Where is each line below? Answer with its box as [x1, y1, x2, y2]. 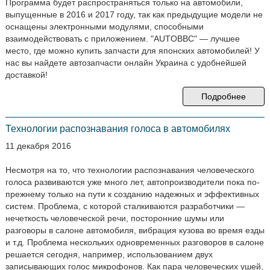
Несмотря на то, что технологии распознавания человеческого [5, 165, 254, 175]
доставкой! [5, 70, 48, 80]
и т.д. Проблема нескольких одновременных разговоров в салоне [5, 237, 264, 247]
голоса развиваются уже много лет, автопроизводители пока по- [5, 177, 260, 187]
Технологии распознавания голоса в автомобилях [5, 124, 230, 134]
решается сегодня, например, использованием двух [5, 250, 213, 259]
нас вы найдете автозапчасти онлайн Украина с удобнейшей [5, 58, 246, 67]
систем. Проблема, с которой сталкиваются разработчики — [5, 201, 245, 211]
